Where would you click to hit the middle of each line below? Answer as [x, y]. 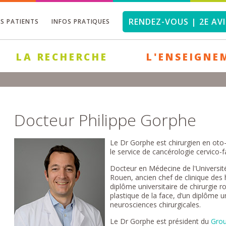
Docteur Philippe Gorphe [105, 120]
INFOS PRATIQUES [81, 21]
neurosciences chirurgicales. [156, 204]
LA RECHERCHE [62, 57]
